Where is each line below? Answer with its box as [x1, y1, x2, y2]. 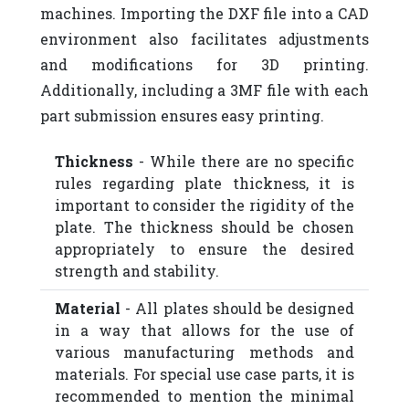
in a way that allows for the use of [55, 320, 354, 340]
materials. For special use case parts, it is [55, 363, 354, 383]
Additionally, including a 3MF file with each [40, 79, 369, 100]
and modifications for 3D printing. [40, 54, 369, 74]
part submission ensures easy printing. [40, 105, 324, 125]
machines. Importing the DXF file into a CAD [40, 3, 369, 23]
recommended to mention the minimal [55, 385, 354, 405]
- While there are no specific [133, 151, 354, 171]
